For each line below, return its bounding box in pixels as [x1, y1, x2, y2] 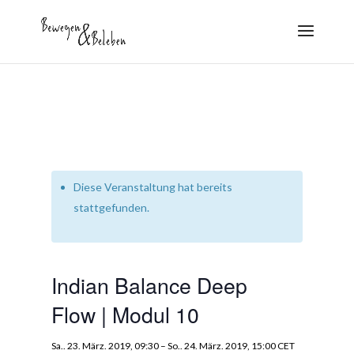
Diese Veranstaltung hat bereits [73, 180, 232, 194]
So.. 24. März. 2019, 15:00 [167, 340, 276, 352]
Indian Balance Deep [51, 269, 247, 300]
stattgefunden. [73, 201, 149, 214]
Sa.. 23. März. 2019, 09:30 [51, 340, 159, 352]
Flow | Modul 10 [51, 299, 199, 330]
